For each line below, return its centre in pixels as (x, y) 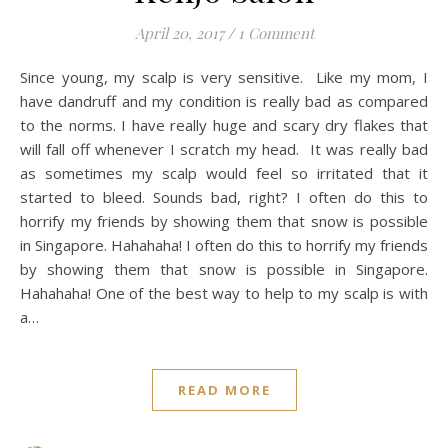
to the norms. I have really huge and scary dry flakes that (224, 124)
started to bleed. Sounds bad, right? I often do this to (224, 196)
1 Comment (275, 32)
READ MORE (224, 389)
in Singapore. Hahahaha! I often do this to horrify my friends (224, 244)
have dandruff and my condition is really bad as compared (224, 100)
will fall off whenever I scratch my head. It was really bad (224, 148)
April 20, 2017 (179, 32)
